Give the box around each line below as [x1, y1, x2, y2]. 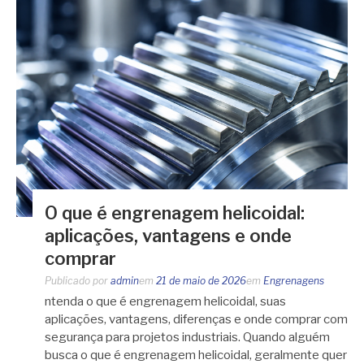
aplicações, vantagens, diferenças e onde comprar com [45, 311, 348, 327]
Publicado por [45, 274, 110, 287]
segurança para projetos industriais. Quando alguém [45, 329, 330, 344]
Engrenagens [263, 274, 324, 287]
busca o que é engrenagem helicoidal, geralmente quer [45, 347, 347, 362]
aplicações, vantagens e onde [45, 224, 292, 246]
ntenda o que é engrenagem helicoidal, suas [45, 293, 286, 309]
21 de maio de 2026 [156, 274, 246, 287]
